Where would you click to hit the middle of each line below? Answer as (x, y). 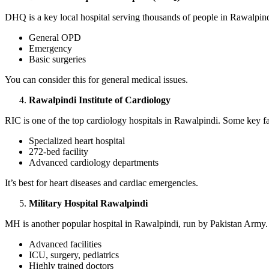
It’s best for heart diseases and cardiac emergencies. (101, 183)
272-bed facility (60, 152)
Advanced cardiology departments (94, 162)
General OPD (56, 38)
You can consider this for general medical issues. (96, 80)
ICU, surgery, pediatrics (75, 255)
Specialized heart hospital (78, 141)
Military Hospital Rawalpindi (88, 203)
